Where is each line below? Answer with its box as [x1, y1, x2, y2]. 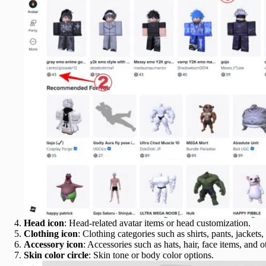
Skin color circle [24, 250, 88, 261]
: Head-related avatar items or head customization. [64, 218, 251, 229]
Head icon [24, 218, 64, 229]
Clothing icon [24, 229, 78, 239]
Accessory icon [24, 239, 83, 250]
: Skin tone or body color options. [88, 250, 214, 261]
